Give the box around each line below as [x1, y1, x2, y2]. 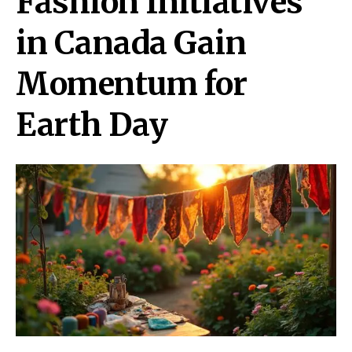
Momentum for [16, 64, 247, 104]
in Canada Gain [16, 24, 246, 63]
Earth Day [16, 105, 168, 145]
